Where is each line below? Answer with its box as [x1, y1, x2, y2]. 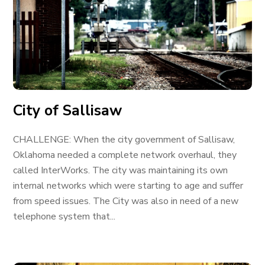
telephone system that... [13, 210, 116, 223]
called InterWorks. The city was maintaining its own [13, 164, 228, 177]
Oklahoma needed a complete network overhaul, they [13, 148, 237, 161]
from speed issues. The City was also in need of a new [13, 195, 239, 208]
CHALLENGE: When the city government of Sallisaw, [13, 133, 235, 146]
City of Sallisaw [13, 101, 122, 121]
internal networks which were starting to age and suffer [13, 179, 244, 192]
